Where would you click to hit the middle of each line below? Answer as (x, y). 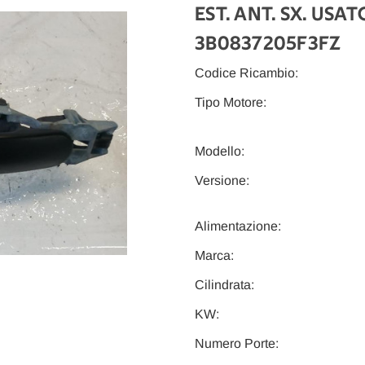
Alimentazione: (238, 226)
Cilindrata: (224, 285)
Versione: (222, 181)
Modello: (220, 152)
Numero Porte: (237, 344)
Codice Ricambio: (246, 73)
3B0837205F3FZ (268, 44)
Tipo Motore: (231, 103)
